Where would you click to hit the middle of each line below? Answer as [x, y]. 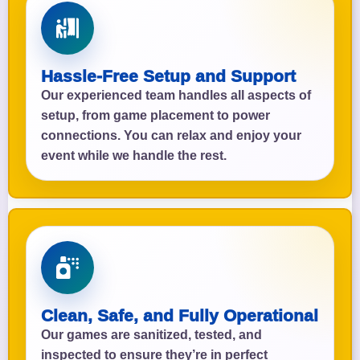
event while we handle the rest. [134, 155]
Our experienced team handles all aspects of [176, 95]
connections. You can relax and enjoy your [171, 135]
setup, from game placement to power [155, 115]
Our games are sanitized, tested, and [151, 334]
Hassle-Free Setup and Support [168, 76]
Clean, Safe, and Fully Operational [180, 315]
